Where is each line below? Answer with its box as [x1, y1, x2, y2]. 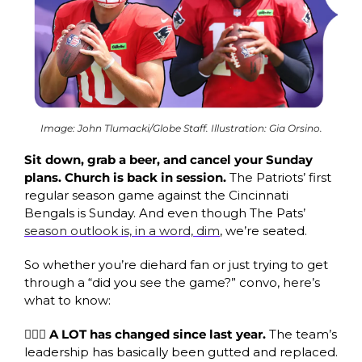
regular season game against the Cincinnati [24, 187, 288, 203]
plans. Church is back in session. [24, 169, 229, 185]
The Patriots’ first [229, 169, 331, 185]
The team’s [269, 326, 337, 342]
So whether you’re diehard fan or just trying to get [24, 256, 328, 272]
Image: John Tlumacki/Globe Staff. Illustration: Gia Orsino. [40, 121, 322, 134]
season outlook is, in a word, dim [24, 222, 220, 238]
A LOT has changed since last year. [49, 326, 269, 342]
